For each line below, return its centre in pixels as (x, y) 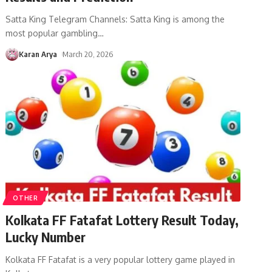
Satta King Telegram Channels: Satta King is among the (115, 19)
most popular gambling (52, 33)
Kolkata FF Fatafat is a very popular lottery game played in (121, 259)
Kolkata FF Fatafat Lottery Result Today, (122, 219)
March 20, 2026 (88, 54)
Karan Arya (38, 54)
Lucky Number (46, 236)
